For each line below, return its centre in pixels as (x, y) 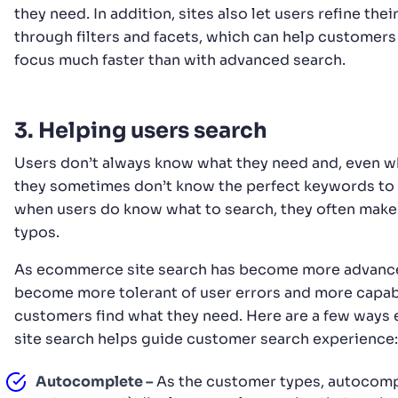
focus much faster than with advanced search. (180, 60)
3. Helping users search (143, 130)
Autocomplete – (94, 381)
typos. (39, 232)
